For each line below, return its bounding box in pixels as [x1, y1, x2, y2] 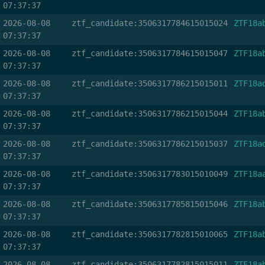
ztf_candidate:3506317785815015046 [71, 199, 228, 209]
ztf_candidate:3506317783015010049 [71, 169, 228, 179]
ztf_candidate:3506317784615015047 [71, 49, 228, 58]
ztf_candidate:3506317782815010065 [71, 230, 228, 239]
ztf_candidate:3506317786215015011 [71, 79, 228, 88]
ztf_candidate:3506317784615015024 [71, 18, 228, 28]
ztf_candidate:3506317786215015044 [71, 109, 228, 118]
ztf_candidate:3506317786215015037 [71, 139, 228, 148]
